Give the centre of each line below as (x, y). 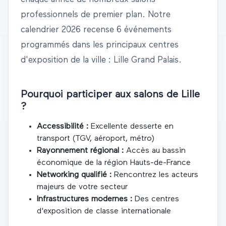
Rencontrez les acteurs (155, 175)
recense (99, 30)
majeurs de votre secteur (82, 187)
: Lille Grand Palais (142, 61)
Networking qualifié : (74, 175)
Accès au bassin (155, 151)
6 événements (144, 30)
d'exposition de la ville (63, 61)
